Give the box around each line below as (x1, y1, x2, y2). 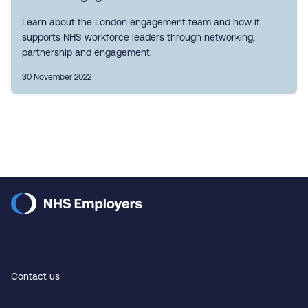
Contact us (11, 271, 60, 282)
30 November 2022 (22, 72, 91, 82)
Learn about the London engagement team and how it (22, 16, 260, 27)
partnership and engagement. (22, 47, 152, 58)
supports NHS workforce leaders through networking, (22, 32, 255, 43)
